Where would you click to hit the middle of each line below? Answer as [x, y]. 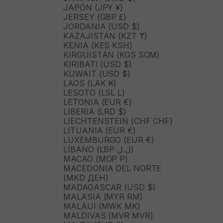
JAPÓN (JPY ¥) [93, 8]
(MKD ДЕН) [86, 178]
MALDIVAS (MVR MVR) [108, 216]
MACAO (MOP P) [96, 159]
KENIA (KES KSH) [98, 46]
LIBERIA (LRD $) [95, 112]
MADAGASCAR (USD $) [110, 187]
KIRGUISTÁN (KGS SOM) [112, 55]
